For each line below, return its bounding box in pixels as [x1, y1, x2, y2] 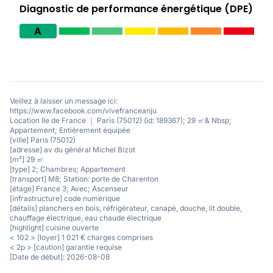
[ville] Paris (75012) [10, 135, 76, 144]
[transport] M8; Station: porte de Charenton [10, 174, 158, 183]
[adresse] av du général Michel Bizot [10, 144, 135, 154]
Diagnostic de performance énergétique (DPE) [19, 1, 253, 16]
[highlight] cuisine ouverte [10, 222, 99, 232]
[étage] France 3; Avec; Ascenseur [10, 183, 129, 193]
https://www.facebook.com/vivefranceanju [10, 105, 157, 115]
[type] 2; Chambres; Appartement [10, 164, 126, 174]
